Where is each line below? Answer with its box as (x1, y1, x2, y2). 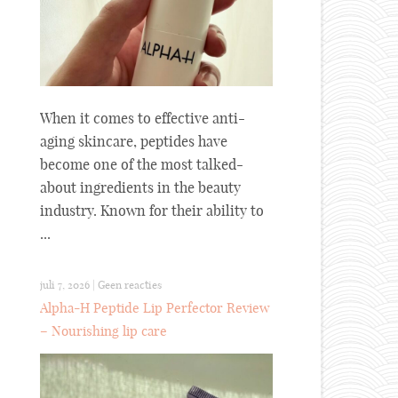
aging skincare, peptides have (40, 131, 227, 150)
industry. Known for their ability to (40, 201, 264, 219)
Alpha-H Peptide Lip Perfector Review (40, 298, 270, 316)
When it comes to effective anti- (40, 108, 245, 127)
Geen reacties (98, 277, 162, 291)
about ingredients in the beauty (40, 178, 241, 196)
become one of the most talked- (40, 155, 243, 173)
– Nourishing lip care (40, 322, 167, 339)
